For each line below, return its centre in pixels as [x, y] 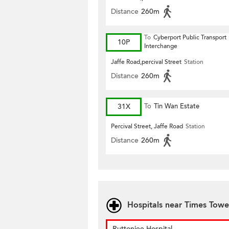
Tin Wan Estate [177, 106]
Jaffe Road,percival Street [146, 62]
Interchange [161, 46]
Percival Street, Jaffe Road [147, 126]
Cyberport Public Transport [190, 37]
